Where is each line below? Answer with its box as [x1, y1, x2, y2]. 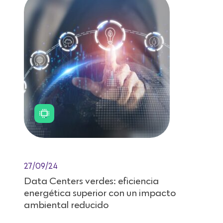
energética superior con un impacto [24, 188, 176, 198]
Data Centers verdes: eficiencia [24, 176, 159, 186]
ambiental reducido [24, 200, 109, 210]
